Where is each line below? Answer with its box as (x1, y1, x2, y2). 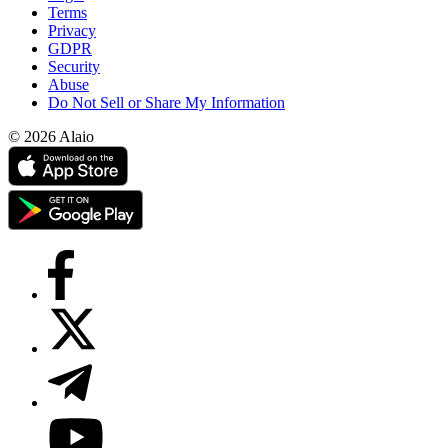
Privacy (48, 21, 96, 39)
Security (48, 57, 100, 75)
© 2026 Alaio (8, 127, 94, 145)
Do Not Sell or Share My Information (48, 93, 285, 111)
